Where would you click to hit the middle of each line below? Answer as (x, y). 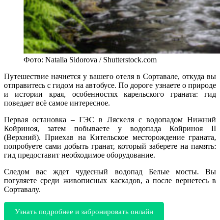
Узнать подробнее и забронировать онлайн (84, 211)
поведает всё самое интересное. (57, 103)
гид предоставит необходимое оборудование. (80, 155)
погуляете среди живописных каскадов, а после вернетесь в (110, 180)
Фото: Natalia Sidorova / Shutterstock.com (90, 59)
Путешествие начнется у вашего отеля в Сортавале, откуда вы (110, 76)
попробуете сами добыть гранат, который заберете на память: (110, 146)
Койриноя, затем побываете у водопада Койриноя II (110, 128)
